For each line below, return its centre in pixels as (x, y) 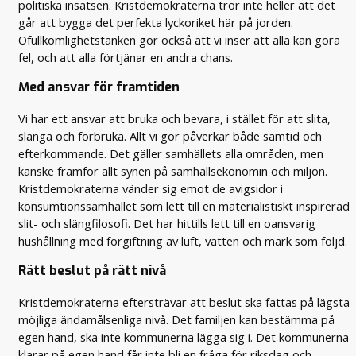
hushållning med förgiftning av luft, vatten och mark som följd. (183, 240)
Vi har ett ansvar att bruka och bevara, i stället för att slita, (175, 118)
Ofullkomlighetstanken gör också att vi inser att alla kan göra (180, 40)
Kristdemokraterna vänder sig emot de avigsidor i (151, 188)
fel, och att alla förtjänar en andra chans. (126, 58)
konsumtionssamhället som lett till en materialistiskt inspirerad (184, 205)
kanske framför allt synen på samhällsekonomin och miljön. (173, 170)
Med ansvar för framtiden (99, 87)
